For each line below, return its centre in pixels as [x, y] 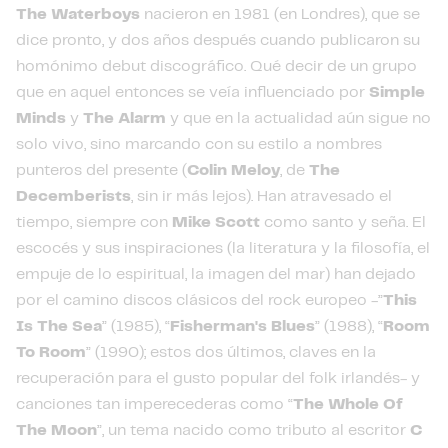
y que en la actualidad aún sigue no [298, 118]
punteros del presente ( [101, 170]
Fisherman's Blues [242, 326]
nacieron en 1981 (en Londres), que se [280, 14]
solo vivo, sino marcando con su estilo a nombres [199, 144]
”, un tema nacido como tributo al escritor [253, 430]
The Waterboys [78, 14]
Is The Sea [59, 326]
